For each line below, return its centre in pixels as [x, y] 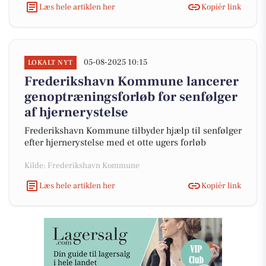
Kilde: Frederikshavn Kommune [82, 166]
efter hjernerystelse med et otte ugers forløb [115, 142]
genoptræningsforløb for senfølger [131, 97]
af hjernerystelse [76, 112]
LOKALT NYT [50, 63]
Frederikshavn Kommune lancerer [132, 81]
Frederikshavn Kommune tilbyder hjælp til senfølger [133, 131]
